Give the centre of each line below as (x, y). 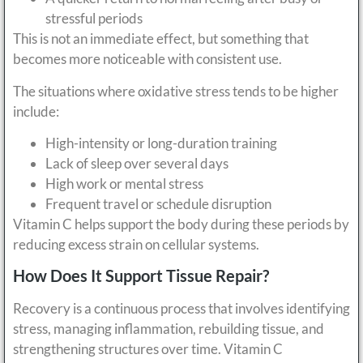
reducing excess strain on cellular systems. (136, 245)
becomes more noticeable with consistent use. (147, 59)
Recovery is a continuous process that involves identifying (181, 309)
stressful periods (94, 19)
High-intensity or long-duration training (161, 143)
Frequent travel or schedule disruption (158, 204)
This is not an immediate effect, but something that (161, 39)
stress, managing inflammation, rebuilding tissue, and (169, 329)
